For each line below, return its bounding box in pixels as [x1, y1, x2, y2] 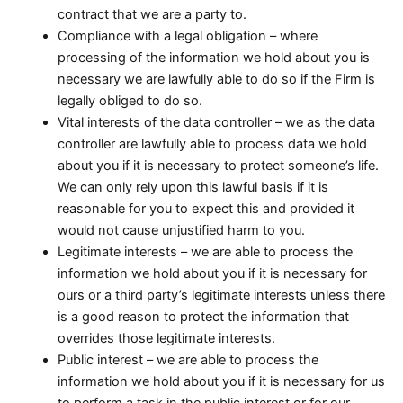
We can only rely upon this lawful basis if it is [57, 178, 328, 195]
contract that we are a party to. [57, 5, 246, 22]
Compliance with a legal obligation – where [57, 27, 318, 44]
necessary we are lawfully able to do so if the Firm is [57, 70, 375, 87]
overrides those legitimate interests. [57, 329, 275, 346]
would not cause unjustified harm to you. [57, 221, 305, 238]
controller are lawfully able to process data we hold [57, 135, 367, 152]
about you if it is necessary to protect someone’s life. [57, 157, 379, 174]
